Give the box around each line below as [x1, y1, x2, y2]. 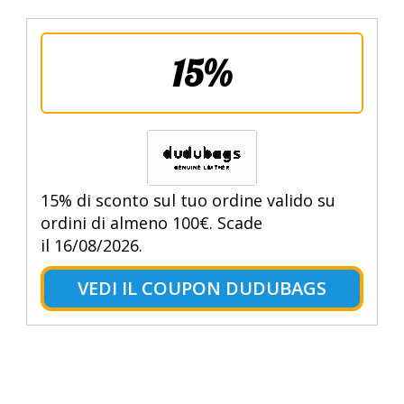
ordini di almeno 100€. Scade [40, 212, 262, 234]
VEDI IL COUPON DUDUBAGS [77, 276, 326, 301]
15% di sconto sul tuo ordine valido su [40, 189, 335, 212]
